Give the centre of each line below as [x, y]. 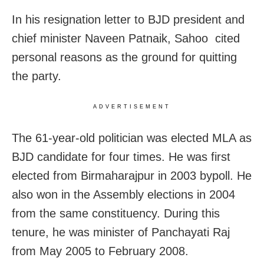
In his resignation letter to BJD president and [128, 19]
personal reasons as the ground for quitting [124, 57]
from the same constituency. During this [116, 213]
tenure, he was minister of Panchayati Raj [121, 232]
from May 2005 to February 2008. [100, 251]
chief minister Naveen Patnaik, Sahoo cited [126, 38]
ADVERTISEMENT [132, 106]
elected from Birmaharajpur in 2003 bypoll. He [132, 175]
